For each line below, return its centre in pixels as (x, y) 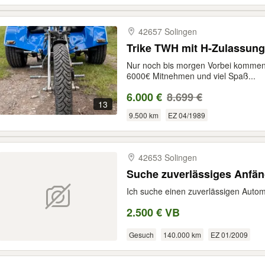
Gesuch (141, 235)
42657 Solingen (168, 31)
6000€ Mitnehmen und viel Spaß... (191, 76)
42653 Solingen (168, 157)
